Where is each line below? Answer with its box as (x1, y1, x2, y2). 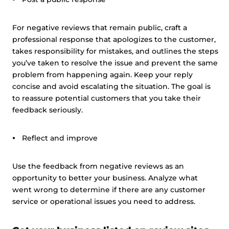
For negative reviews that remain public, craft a (12, 23, 187, 32)
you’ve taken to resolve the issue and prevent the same (12, 58, 218, 67)
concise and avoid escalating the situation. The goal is (12, 82, 211, 91)
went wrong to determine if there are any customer (12, 185, 205, 194)
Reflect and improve (22, 133, 98, 143)
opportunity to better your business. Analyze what (12, 173, 198, 182)
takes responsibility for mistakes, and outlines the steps (12, 47, 218, 56)
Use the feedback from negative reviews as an (12, 162, 184, 171)
